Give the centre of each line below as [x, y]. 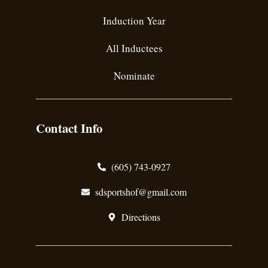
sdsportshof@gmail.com [141, 192]
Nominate [134, 76]
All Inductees [134, 48]
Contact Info [69, 128]
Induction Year [134, 21]
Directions [141, 217]
